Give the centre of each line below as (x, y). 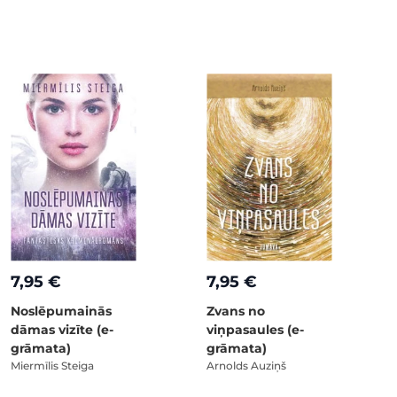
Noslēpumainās (61, 311)
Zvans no (236, 311)
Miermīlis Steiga (52, 365)
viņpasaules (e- (255, 329)
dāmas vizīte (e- (62, 329)
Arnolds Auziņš (246, 365)
